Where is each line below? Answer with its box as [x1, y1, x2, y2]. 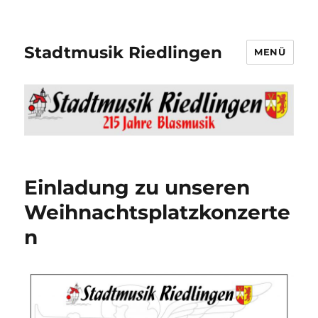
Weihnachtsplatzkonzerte [24, 200, 291, 225]
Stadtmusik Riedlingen [24, 42, 223, 62]
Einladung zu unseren [24, 175, 251, 200]
